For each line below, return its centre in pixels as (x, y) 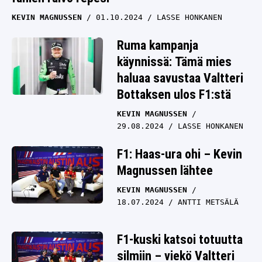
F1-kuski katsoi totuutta (180, 239)
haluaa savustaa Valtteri (180, 78)
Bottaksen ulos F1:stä (174, 94)
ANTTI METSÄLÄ (208, 202)
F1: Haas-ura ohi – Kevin (180, 154)
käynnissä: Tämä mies (174, 62)
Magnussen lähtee (165, 170)
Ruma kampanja (158, 45)
